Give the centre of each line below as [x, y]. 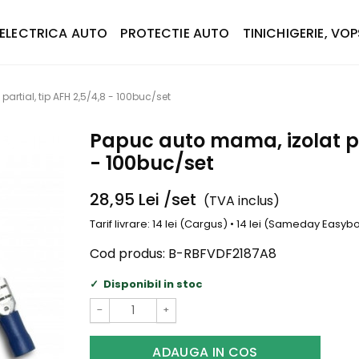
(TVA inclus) [242, 201]
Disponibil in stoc [153, 284]
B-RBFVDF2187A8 [222, 253]
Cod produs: [127, 253]
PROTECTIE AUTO [175, 33]
